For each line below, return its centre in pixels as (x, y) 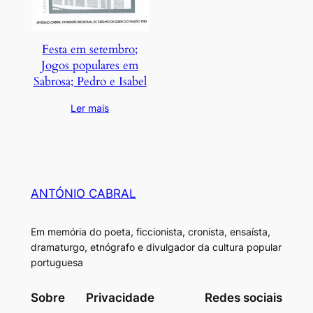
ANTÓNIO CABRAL (83, 194)
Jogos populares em (90, 65)
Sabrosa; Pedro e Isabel (90, 81)
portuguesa (57, 263)
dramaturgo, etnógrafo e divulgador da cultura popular (156, 247)
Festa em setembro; (90, 49)
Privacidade (120, 297)
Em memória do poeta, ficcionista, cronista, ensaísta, (150, 232)
